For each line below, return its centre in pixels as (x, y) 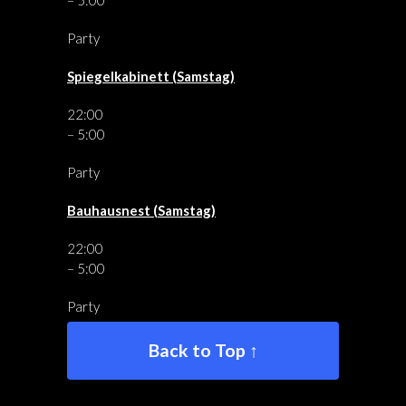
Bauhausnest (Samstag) (141, 210)
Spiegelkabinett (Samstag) (151, 76)
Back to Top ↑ (203, 350)
